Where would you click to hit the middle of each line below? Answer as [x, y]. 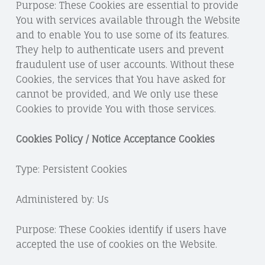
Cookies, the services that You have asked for [121, 80]
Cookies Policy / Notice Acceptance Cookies [115, 139]
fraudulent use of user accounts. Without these [125, 65]
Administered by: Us [62, 199]
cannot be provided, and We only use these [117, 94]
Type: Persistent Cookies [71, 169]
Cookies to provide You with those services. [116, 109]
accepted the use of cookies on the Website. [116, 244]
